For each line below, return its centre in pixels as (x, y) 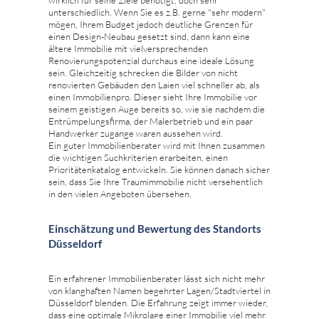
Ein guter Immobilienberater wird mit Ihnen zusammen (157, 145)
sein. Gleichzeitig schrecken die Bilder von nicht (143, 72)
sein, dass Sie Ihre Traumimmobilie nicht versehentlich (156, 181)
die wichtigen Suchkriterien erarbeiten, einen (138, 157)
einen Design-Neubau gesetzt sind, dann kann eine (149, 36)
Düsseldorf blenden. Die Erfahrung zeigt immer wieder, (158, 302)
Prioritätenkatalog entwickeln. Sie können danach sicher (159, 169)
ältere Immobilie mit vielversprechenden (128, 48)
